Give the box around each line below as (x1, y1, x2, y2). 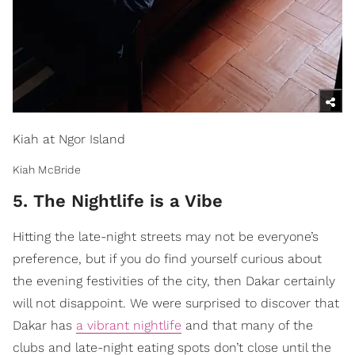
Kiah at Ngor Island (13, 131, 125, 147)
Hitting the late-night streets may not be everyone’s (13, 228, 319, 244)
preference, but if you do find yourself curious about (13, 250, 322, 266)
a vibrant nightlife (76, 317, 181, 333)
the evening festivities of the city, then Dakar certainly (13, 273, 335, 288)
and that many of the (181, 317, 313, 333)
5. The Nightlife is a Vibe (13, 190, 223, 211)
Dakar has (13, 317, 76, 333)
